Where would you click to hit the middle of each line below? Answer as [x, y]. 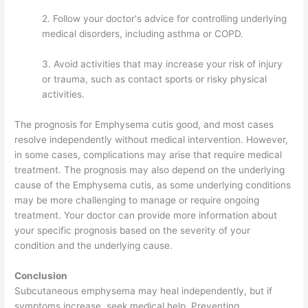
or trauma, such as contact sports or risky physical [155, 79]
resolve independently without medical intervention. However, [152, 140]
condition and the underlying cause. [94, 246]
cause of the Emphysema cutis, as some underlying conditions [153, 185]
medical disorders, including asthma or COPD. [143, 34]
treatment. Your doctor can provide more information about [146, 216]
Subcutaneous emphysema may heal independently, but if [144, 291]
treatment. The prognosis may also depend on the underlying [150, 170]
